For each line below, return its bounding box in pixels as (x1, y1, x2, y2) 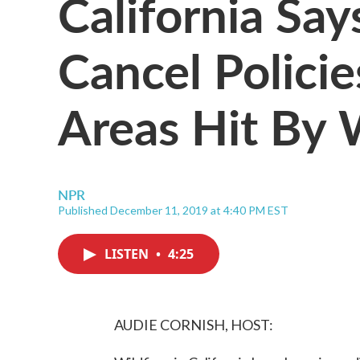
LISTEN (104, 245, 152, 263)
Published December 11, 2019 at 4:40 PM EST (58, 203, 288, 217)
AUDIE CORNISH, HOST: (114, 316, 273, 333)
